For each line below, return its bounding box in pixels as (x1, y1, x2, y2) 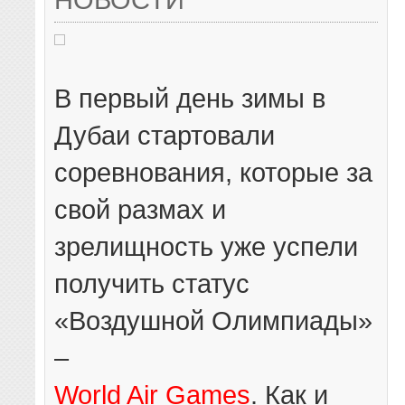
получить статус (54, 268, 250, 298)
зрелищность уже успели (54, 231, 359, 261)
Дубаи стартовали (54, 119, 276, 150)
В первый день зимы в (54, 82, 326, 113)
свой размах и (54, 193, 227, 224)
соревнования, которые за (54, 156, 373, 187)
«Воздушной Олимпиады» (54, 305, 373, 335)
